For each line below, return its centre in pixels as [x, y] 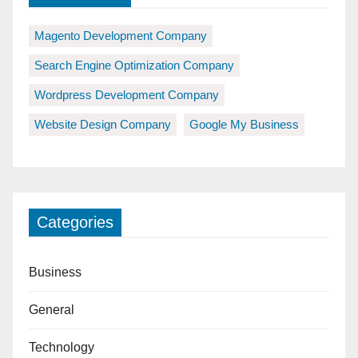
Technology [62, 348]
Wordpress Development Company [127, 95]
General [52, 310]
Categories [75, 223]
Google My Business [244, 125]
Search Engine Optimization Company [134, 66]
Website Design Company [103, 125]
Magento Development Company [121, 36]
